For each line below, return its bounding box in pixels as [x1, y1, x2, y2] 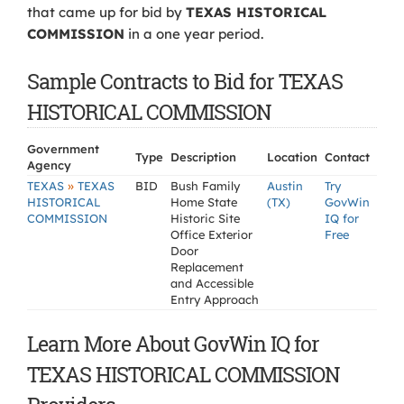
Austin [267, 179, 303, 193]
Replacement [170, 260, 243, 274]
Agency [27, 158, 71, 172]
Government [27, 142, 99, 156]
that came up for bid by [27, 4, 186, 21]
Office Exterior [170, 227, 252, 242]
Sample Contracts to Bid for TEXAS [27, 68, 343, 95]
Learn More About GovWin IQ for [27, 330, 319, 357]
